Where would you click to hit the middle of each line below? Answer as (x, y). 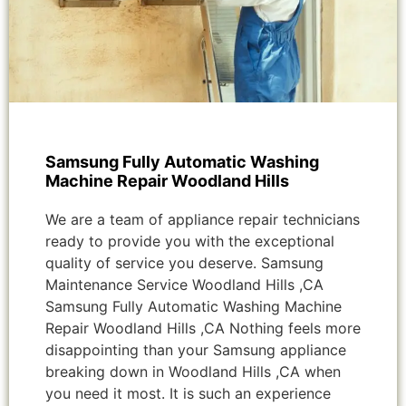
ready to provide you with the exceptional (190, 241)
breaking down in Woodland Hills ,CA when (193, 371)
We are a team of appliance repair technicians (203, 219)
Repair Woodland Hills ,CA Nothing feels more (203, 328)
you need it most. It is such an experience (188, 393)
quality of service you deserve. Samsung (184, 262)
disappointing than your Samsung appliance (196, 349)
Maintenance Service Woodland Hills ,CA (184, 284)
